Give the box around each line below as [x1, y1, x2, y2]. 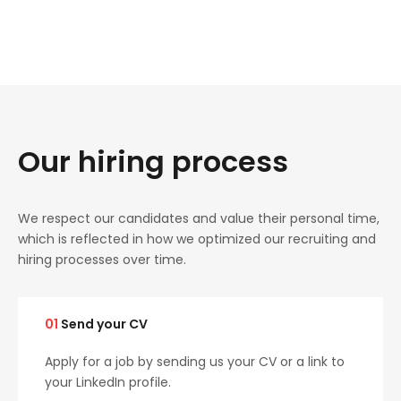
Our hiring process [18, 141, 288, 182]
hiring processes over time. [18, 251, 186, 269]
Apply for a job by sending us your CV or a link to [45, 353, 345, 371]
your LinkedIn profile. [45, 373, 171, 391]
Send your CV [58, 315, 148, 333]
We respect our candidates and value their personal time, [18, 209, 380, 227]
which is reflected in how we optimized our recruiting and [18, 230, 376, 248]
